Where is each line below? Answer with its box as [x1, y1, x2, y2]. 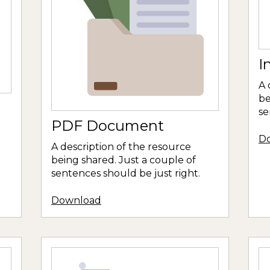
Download [51, 194, 101, 206]
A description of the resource [51, 141, 191, 153]
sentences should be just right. [51, 168, 200, 180]
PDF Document [51, 117, 164, 135]
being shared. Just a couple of [51, 154, 196, 166]
